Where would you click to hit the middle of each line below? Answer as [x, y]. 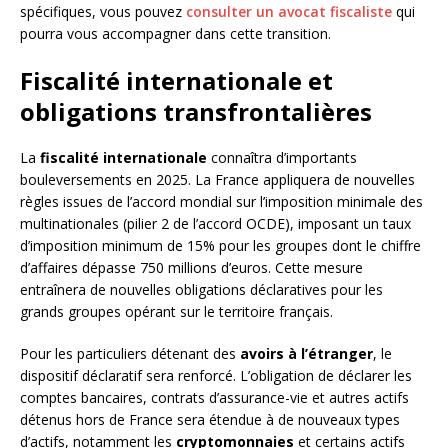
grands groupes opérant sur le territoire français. [176, 312]
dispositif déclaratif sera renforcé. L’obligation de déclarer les [216, 376]
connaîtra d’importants [282, 158]
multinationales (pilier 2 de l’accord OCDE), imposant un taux [215, 224]
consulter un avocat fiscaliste [289, 12]
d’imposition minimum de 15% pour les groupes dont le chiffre [220, 246]
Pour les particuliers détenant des [130, 354]
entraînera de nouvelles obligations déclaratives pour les [201, 290]
